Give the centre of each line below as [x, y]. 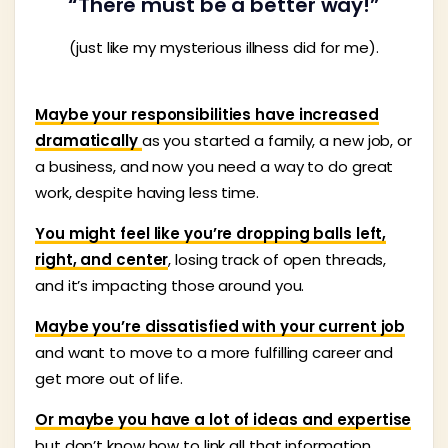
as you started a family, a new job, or [276, 140]
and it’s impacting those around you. [172, 285]
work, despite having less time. [149, 192]
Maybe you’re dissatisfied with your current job [220, 326]
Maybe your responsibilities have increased [207, 114]
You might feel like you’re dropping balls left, [211, 233]
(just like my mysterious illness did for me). [224, 47]
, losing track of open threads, [277, 259]
